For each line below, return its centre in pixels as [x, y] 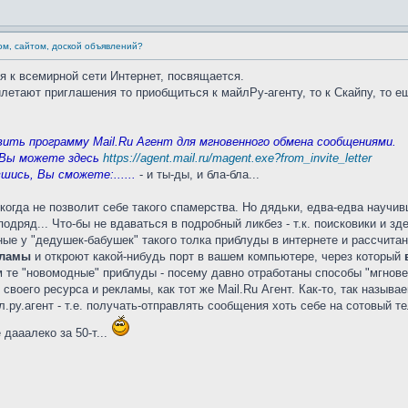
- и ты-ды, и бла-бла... [198, 174]
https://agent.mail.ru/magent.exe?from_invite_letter [237, 158]
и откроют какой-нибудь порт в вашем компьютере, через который [218, 256]
